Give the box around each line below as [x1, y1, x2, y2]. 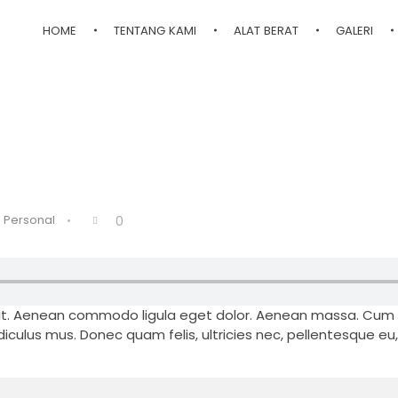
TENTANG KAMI [114, 22, 197, 39]
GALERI [336, 22, 374, 39]
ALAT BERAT [234, 22, 299, 39]
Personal [4, 211, 55, 229]
